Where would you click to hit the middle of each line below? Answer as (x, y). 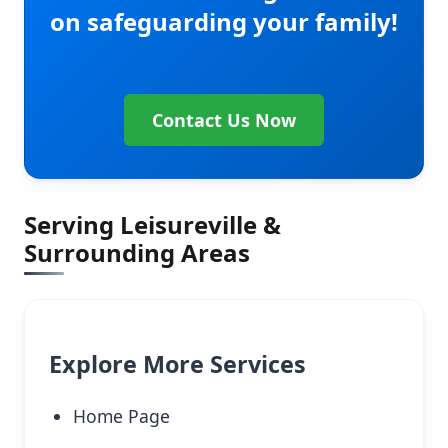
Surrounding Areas (137, 253)
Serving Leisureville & (152, 225)
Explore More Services (177, 363)
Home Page (121, 416)
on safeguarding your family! (224, 22)
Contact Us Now (224, 120)
